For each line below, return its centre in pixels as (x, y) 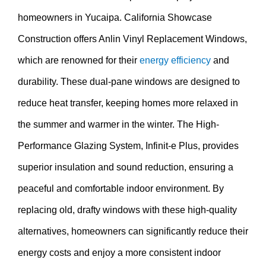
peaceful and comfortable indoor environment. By (121, 188)
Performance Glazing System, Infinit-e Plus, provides (128, 145)
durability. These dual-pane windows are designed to (129, 81)
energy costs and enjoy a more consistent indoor (119, 252)
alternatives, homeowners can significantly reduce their (133, 231)
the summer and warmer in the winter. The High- (118, 124)
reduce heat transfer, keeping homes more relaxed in (128, 103)
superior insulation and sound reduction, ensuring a (126, 167)
